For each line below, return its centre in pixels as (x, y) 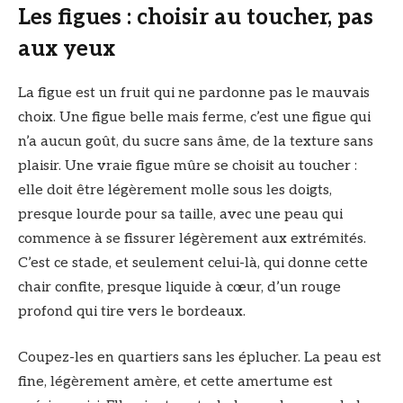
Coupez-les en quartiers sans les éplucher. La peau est (200, 358)
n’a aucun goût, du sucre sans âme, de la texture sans (196, 141)
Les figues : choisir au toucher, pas (196, 18)
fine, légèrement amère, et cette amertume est (175, 382)
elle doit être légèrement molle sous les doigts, (175, 190)
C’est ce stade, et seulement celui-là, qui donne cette (193, 263)
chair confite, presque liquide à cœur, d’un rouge (179, 287)
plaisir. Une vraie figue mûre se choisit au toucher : (188, 166)
